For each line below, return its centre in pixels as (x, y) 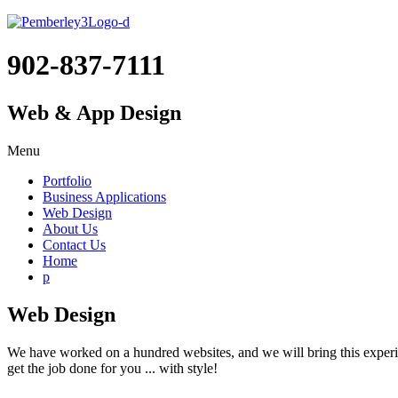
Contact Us (74, 244)
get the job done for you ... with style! (112, 368)
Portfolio (67, 180)
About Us (70, 228)
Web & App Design (94, 112)
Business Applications (104, 196)
